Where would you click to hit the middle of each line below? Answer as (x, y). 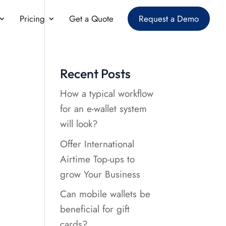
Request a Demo (169, 19)
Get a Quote (91, 19)
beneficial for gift (95, 209)
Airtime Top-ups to (98, 159)
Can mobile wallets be (105, 194)
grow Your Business (100, 174)
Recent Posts (96, 74)
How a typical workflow (107, 94)
